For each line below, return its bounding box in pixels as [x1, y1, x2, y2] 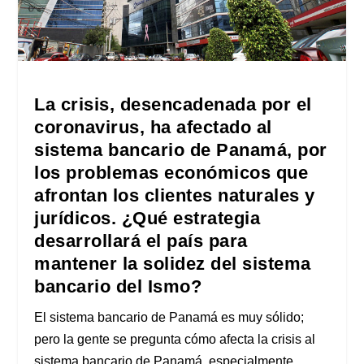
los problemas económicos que [34, 162, 309, 183]
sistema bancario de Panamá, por [34, 139, 327, 160]
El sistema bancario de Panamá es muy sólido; [34, 310, 305, 324]
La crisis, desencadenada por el [34, 93, 312, 115]
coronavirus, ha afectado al [34, 116, 272, 137]
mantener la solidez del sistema [34, 253, 311, 274]
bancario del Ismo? [34, 275, 202, 297]
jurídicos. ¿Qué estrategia [34, 207, 261, 228]
